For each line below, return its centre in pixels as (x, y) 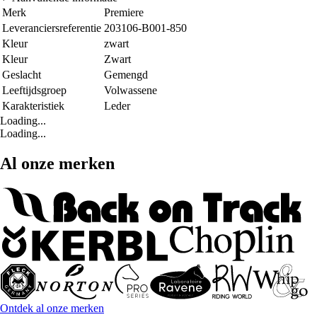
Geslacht (22, 75)
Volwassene (131, 91)
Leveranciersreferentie (52, 28)
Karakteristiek (33, 106)
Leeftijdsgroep (34, 91)
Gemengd (126, 75)
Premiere (124, 13)
